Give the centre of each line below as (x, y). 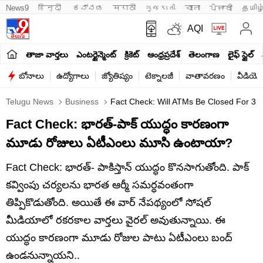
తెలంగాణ (204, 54)
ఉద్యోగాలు (73, 76)
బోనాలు (31, 76)
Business (81, 102)
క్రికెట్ (132, 54)
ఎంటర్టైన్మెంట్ (96, 54)
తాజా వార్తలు (47, 54)
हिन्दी (51, 8)
